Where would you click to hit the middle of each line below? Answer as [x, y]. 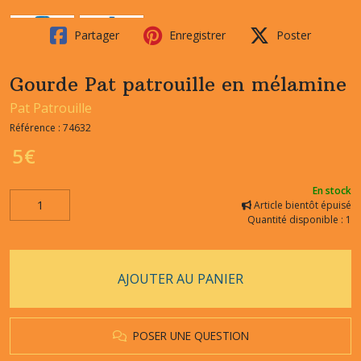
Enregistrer [196, 35]
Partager [95, 35]
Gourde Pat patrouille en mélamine [178, 83]
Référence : [36, 127]
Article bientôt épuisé [301, 205]
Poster [292, 35]
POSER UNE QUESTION [187, 335]
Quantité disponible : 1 [299, 219]
